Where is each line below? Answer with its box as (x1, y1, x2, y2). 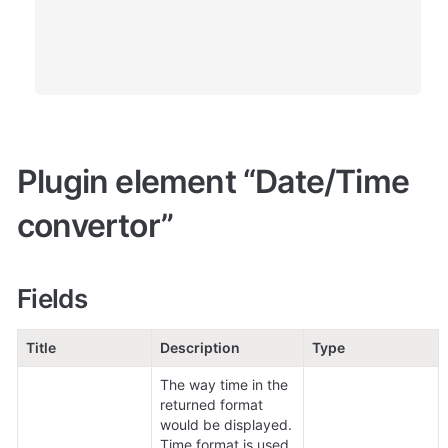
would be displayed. (160, 416, 292, 434)
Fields (17, 283, 88, 315)
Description (160, 339, 240, 357)
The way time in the (160, 376, 288, 394)
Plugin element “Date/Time (17, 162, 410, 202)
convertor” (17, 206, 181, 246)
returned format (160, 396, 263, 414)
